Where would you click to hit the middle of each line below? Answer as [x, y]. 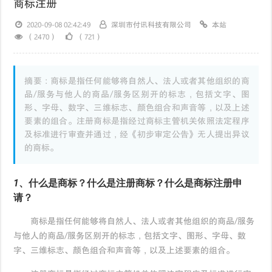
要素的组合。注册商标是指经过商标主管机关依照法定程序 [137, 121]
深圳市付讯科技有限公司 [151, 25]
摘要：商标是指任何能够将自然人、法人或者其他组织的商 [137, 81]
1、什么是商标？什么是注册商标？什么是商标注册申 [128, 183]
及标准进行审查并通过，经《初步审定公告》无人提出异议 [137, 135]
